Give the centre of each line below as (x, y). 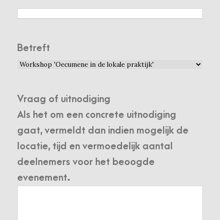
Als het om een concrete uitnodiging (97, 115)
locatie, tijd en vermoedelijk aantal (95, 147)
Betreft (34, 48)
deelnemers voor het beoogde (86, 162)
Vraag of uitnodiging (64, 99)
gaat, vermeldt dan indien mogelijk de (103, 131)
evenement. (44, 178)
